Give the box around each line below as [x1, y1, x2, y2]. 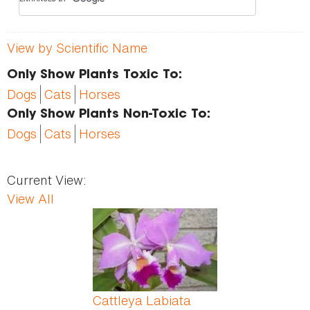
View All [7, 190, 54, 208]
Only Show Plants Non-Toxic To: [7, 109, 210, 122]
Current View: [7, 171, 86, 190]
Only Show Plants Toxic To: [7, 69, 182, 82]
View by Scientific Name [7, 39, 147, 57]
